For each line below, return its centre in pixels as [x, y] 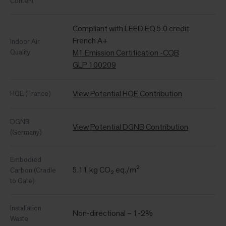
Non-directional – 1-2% [113, 213]
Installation [26, 208]
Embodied [26, 159]
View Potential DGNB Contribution [130, 127]
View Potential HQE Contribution [127, 93]
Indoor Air [25, 41]
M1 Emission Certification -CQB [126, 52]
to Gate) [22, 180]
